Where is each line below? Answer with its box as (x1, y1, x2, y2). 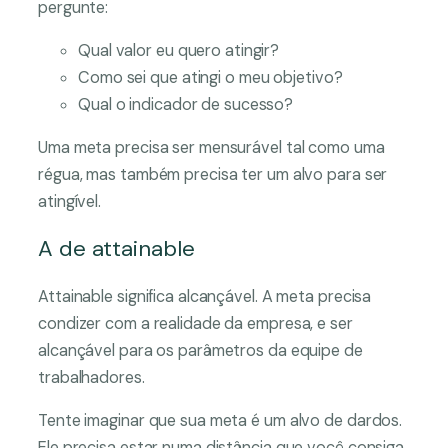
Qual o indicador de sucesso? (78, 93, 294, 115)
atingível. (38, 191, 102, 213)
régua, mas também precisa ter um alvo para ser (38, 164, 388, 186)
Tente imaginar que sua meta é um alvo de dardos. (38, 410, 403, 432)
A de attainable (38, 234, 195, 264)
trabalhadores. (38, 367, 149, 389)
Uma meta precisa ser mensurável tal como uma (38, 137, 385, 159)
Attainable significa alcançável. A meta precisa (38, 286, 372, 308)
